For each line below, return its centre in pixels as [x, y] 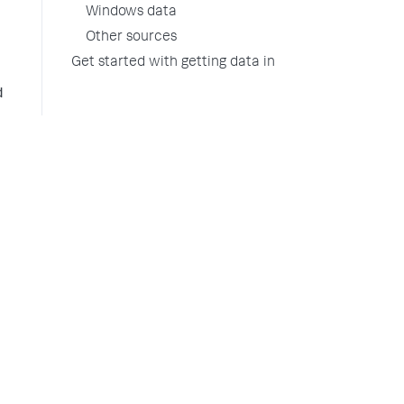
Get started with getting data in [173, 63]
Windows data [131, 13]
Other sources [131, 38]
